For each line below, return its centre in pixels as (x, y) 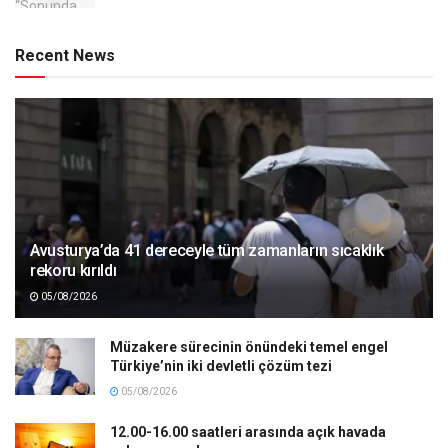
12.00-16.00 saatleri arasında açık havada (248, 432)
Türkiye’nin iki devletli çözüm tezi (221, 366)
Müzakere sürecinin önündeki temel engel (249, 347)
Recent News (65, 56)
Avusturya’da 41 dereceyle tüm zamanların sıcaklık (207, 251)
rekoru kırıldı (73, 271)
